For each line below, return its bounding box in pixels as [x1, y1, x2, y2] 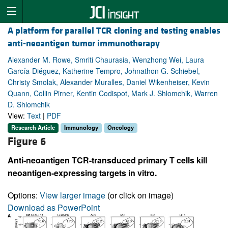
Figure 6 [8, 134, 46, 149]
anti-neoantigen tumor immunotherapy [8, 38, 160, 50]
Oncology [107, 123, 134, 132]
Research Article [11, 123, 55, 132]
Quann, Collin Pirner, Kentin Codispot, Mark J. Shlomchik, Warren [8, 88, 218, 99]
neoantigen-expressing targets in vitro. [8, 166, 157, 179]
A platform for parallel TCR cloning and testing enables [8, 25, 220, 37]
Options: [8, 189, 40, 201]
